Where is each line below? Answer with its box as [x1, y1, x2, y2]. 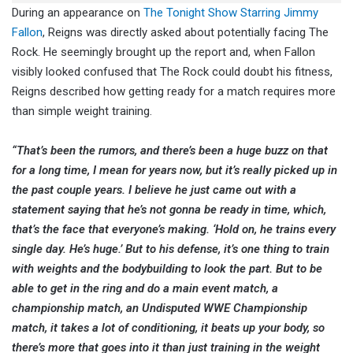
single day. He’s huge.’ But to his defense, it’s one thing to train [12, 242, 329, 257]
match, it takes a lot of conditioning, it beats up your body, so [12, 321, 325, 336]
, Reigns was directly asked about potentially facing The [43, 25, 329, 40]
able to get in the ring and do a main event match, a [12, 281, 278, 296]
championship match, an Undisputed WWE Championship [12, 301, 307, 316]
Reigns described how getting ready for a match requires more [12, 84, 336, 99]
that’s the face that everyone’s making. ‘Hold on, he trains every [12, 222, 336, 237]
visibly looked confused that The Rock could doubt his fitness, [12, 65, 333, 80]
